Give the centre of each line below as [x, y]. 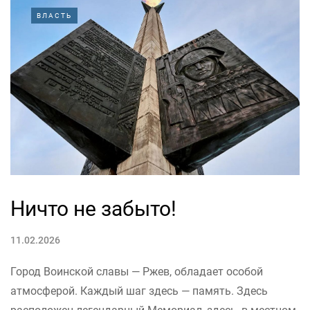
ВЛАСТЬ [54, 16]
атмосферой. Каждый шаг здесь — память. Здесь [139, 291]
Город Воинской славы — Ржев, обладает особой [137, 271]
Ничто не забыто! [93, 208]
